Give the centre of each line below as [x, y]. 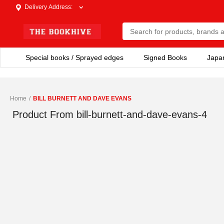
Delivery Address [48, 7]
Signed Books [165, 57]
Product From [43, 114]
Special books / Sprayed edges [74, 57]
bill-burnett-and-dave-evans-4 [142, 114]
